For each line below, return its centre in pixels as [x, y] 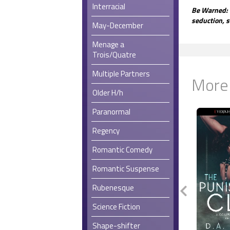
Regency [106, 130]
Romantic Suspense [126, 168]
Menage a [108, 44]
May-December [118, 25]
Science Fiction [116, 206]
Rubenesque [113, 187]
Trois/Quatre [114, 54]
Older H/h [108, 92]
